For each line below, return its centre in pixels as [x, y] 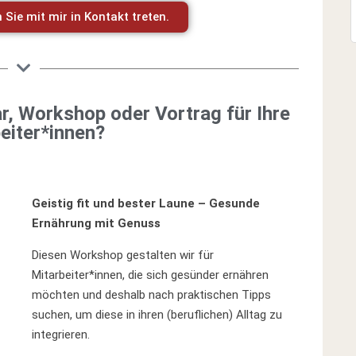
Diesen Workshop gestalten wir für [123, 255]
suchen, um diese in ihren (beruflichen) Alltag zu [157, 315]
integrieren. [61, 335]
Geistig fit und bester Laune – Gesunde [146, 203]
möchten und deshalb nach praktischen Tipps [152, 295]
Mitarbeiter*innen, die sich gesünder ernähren [151, 275]
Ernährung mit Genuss [97, 223]
